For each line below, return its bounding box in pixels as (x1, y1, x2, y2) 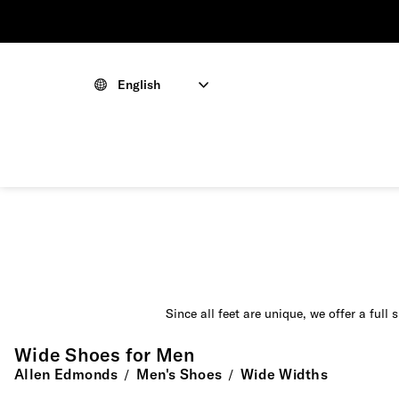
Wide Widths (240, 365, 328, 384)
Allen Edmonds (14, 365, 118, 384)
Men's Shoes (136, 365, 222, 384)
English (118, 77, 160, 93)
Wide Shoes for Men (14, 343, 195, 367)
